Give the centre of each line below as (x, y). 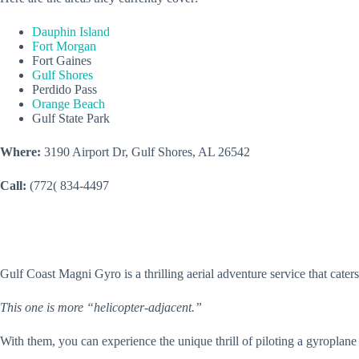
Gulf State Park (73, 119)
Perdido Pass (66, 90)
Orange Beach (70, 104)
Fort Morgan (66, 46)
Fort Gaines (63, 61)
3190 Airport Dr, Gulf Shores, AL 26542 (147, 152)
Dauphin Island (73, 32)
